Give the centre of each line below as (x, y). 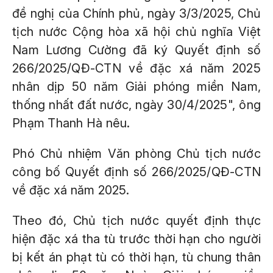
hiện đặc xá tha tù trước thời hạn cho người (136, 239)
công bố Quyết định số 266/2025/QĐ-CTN (136, 172)
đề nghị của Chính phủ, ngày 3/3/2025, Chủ (136, 13)
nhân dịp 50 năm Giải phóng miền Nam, (136, 87)
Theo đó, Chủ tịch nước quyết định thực (136, 221)
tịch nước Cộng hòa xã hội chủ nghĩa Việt (136, 32)
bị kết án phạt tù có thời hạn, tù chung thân (136, 257)
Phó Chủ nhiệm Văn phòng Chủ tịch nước (136, 154)
